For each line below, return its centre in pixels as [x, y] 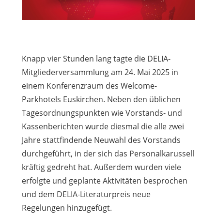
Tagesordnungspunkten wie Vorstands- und [102, 113]
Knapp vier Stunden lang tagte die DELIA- [96, 58]
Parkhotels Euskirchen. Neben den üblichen [101, 99]
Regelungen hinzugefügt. [67, 208]
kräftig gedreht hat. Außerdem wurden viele [101, 167]
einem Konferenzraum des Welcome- [89, 85]
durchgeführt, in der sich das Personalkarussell [108, 153]
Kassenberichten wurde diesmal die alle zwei [103, 126]
